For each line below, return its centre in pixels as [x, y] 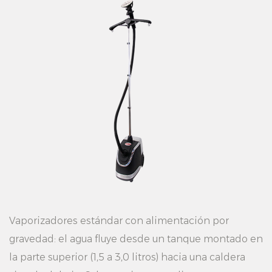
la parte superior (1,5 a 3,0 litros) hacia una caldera [127, 257]
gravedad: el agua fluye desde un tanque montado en [136, 239]
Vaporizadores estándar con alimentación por [119, 221]
